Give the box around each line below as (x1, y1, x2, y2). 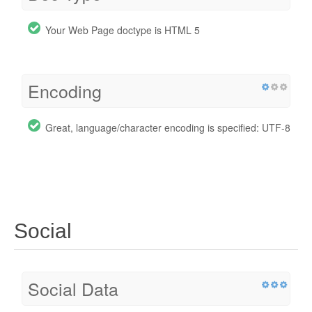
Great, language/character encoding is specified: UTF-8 (45, 120, 290, 135)
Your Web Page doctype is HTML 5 (45, 23, 200, 38)
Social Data (28, 276, 118, 302)
